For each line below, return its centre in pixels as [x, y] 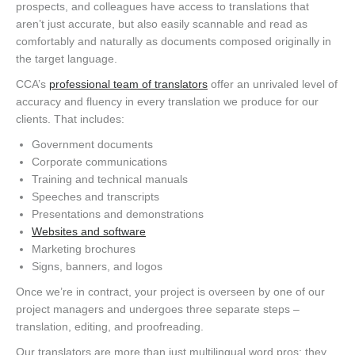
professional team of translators [128, 84]
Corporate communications [99, 161]
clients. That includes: [70, 118]
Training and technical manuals [110, 179]
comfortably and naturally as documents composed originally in [174, 41]
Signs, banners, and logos [97, 266]
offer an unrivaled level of [273, 84]
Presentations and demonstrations [118, 214]
